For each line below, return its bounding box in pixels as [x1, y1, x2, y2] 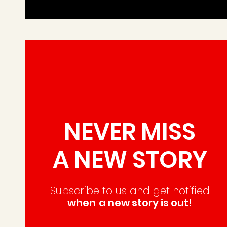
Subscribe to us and [50, 183, 153, 198]
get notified [153, 183, 210, 198]
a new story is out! [99, 196, 193, 210]
